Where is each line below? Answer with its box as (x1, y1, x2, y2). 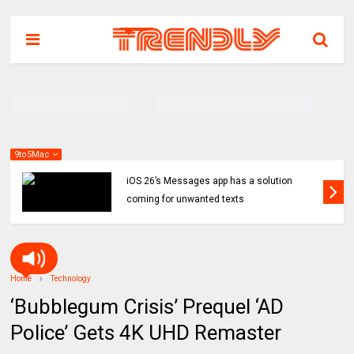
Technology (51, 274, 92, 283)
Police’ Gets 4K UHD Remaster (10, 321, 282, 345)
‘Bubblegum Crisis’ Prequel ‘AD (10, 295, 284, 318)
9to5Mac (14, 149, 53, 160)
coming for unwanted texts (126, 194, 245, 205)
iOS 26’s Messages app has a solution (126, 175, 293, 186)
